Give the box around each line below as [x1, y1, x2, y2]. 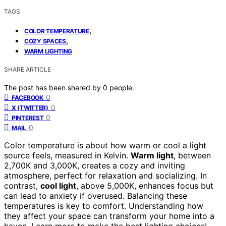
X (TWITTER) [12, 103, 48, 111]
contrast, [4, 180, 40, 191]
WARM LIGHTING [24, 47, 73, 55]
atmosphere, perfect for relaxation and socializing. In [4, 170, 207, 181]
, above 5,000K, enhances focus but [76, 180, 213, 191]
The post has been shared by [4, 83, 103, 92]
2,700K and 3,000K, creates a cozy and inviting [4, 160, 185, 171]
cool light [40, 180, 76, 191]
